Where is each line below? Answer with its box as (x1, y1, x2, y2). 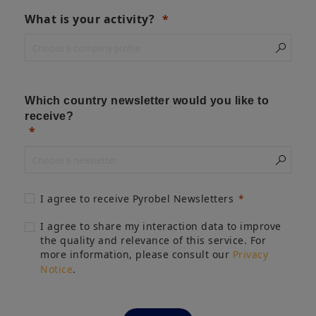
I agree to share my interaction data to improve (40, 219, 281, 233)
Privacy (232, 248, 268, 261)
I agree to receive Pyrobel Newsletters (40, 192, 233, 205)
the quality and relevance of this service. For (40, 233, 266, 247)
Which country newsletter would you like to (25, 95, 269, 107)
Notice (40, 262, 73, 276)
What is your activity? (25, 11, 158, 27)
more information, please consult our (40, 248, 233, 261)
